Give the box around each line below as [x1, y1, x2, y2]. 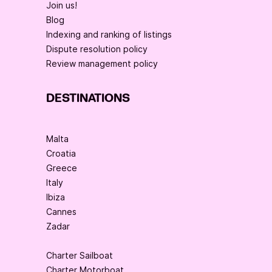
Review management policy [46, 58, 158, 69]
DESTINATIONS [46, 90, 130, 107]
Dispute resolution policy [46, 44, 148, 55]
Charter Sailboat [46, 250, 113, 261]
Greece [46, 163, 77, 174]
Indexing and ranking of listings [46, 29, 172, 40]
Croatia [46, 148, 76, 159]
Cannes [46, 206, 76, 217]
